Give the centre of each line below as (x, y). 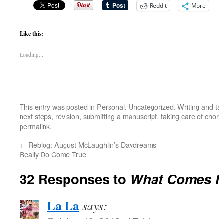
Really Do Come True (53, 154)
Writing (188, 106)
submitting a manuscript (120, 116)
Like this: (32, 33)
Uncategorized (151, 106)
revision (67, 116)
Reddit (158, 6)
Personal (111, 106)
